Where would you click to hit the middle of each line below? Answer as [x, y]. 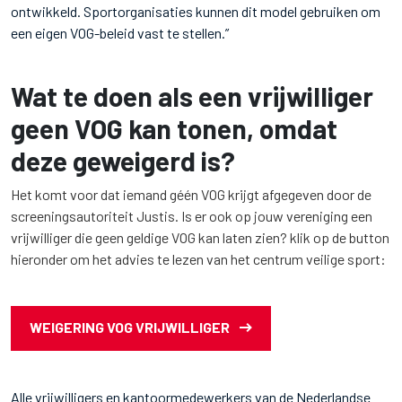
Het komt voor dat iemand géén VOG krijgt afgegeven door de [191, 194]
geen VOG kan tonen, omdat [174, 128]
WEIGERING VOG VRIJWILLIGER [130, 327]
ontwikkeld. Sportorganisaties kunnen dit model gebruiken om [196, 11]
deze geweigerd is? [123, 161]
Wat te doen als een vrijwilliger [192, 96]
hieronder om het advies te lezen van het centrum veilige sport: [200, 259]
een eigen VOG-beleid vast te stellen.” [120, 33]
